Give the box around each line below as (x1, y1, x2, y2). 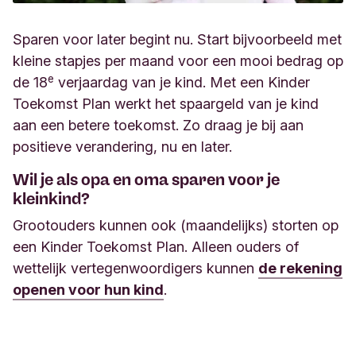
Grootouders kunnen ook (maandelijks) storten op (13, 217, 339, 234)
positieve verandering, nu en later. (13, 138, 232, 156)
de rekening (258, 260, 342, 277)
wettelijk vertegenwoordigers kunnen (13, 260, 258, 277)
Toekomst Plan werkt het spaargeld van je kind (13, 95, 319, 113)
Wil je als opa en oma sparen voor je (13, 170, 280, 190)
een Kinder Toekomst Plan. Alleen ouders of (13, 238, 299, 256)
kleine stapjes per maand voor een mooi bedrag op (13, 52, 343, 70)
